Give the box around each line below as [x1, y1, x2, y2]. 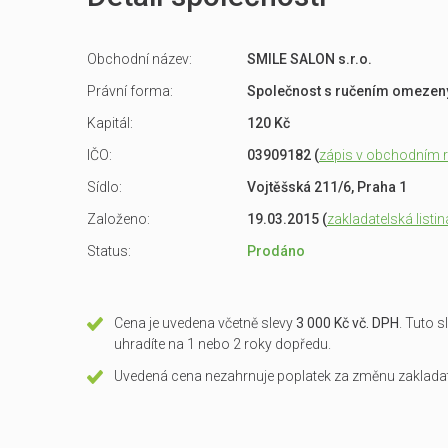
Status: [87, 243, 131, 259]
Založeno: [87, 211, 150, 227]
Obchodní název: [87, 51, 192, 67]
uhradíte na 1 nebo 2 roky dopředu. [114, 336, 331, 352]
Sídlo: [87, 179, 122, 195]
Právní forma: [87, 83, 173, 99]
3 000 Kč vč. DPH [296, 315, 399, 331]
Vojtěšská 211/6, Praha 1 [247, 179, 407, 195]
